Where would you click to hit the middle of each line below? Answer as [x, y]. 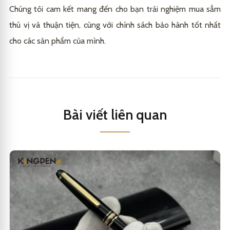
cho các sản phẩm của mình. [57, 41]
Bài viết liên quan [115, 115]
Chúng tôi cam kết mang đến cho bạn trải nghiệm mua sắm [115, 9]
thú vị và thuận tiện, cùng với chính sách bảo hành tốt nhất [115, 25]
